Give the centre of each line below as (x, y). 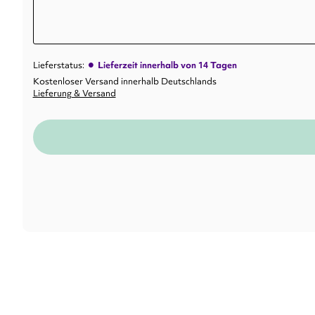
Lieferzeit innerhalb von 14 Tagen (167, 65)
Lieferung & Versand (74, 93)
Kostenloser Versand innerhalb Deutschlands (124, 81)
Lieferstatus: (58, 65)
